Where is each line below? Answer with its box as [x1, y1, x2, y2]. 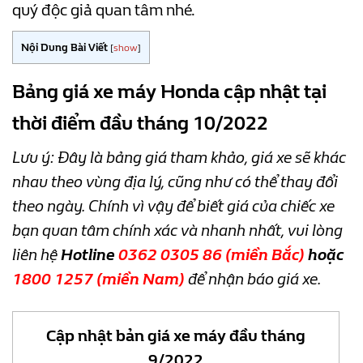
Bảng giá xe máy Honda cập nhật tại [12, 80, 327, 104]
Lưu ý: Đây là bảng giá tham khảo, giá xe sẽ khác [12, 148, 346, 168]
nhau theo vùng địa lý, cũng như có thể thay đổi [12, 173, 338, 192]
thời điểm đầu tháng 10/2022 [12, 112, 268, 135]
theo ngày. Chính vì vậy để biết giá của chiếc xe [12, 197, 335, 216]
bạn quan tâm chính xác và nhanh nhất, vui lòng [12, 221, 343, 241]
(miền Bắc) [222, 246, 308, 265]
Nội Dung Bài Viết [21, 41, 108, 53]
